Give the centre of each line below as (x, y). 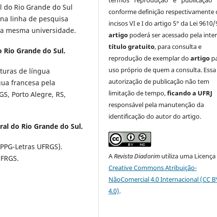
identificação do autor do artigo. (155, 116)
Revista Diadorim (137, 156)
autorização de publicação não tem (159, 82)
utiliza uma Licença (188, 156)
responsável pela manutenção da (156, 105)
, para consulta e (178, 47)
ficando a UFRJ (190, 93)
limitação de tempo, (138, 93)
